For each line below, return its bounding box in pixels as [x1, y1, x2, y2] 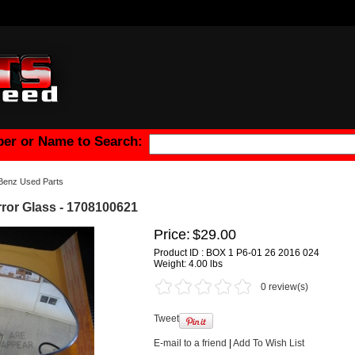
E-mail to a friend [154, 338, 227, 349]
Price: [154, 227, 190, 242]
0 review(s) [261, 281, 308, 292]
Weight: [154, 258, 189, 269]
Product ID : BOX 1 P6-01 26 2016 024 [154, 247, 319, 258]
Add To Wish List [233, 338, 304, 349]
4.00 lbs [189, 258, 223, 269]
